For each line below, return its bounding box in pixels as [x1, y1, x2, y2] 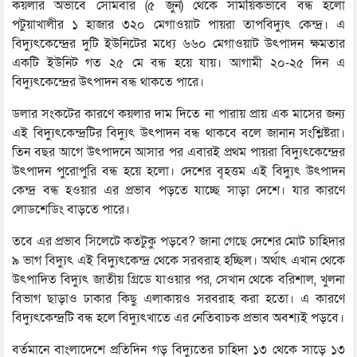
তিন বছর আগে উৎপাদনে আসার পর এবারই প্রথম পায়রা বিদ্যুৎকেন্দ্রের [12, 143, 345, 161]
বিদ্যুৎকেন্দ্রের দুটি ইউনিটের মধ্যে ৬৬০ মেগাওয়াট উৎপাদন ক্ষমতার [12, 34, 345, 53]
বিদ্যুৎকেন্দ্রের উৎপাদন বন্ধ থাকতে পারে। [12, 73, 204, 91]
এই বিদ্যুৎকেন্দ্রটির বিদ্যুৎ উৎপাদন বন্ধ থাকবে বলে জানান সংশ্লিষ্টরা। [12, 124, 345, 142]
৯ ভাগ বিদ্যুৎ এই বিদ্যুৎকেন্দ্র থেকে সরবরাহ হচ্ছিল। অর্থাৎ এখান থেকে [12, 251, 345, 269]
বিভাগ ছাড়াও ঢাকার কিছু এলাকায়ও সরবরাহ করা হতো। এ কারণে [12, 289, 345, 308]
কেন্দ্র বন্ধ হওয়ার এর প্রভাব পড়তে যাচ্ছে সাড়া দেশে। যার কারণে [12, 181, 345, 199]
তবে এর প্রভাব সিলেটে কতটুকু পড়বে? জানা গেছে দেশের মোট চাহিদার [12, 232, 345, 250]
